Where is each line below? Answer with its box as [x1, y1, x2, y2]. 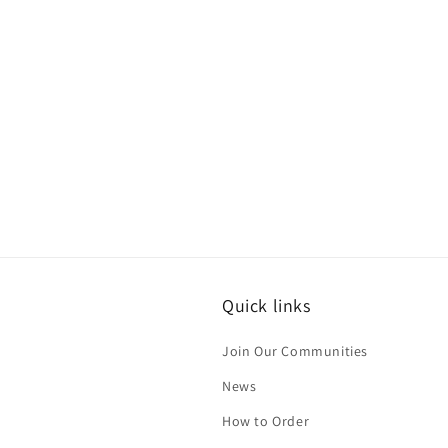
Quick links [222, 294, 311, 317]
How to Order [222, 412, 310, 430]
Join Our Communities [222, 342, 368, 360]
